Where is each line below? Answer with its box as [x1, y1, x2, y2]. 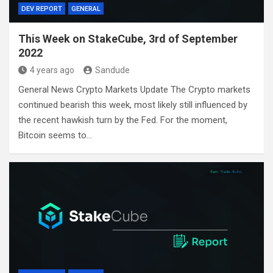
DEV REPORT [21, 5, 62, 13]
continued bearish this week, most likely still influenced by [18, 99, 247, 111]
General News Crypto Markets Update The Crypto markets [18, 84, 250, 96]
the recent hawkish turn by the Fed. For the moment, [18, 115, 227, 126]
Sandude [95, 65, 130, 76]
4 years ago [30, 65, 74, 76]
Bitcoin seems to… [18, 130, 92, 141]
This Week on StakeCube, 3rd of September [18, 32, 238, 46]
